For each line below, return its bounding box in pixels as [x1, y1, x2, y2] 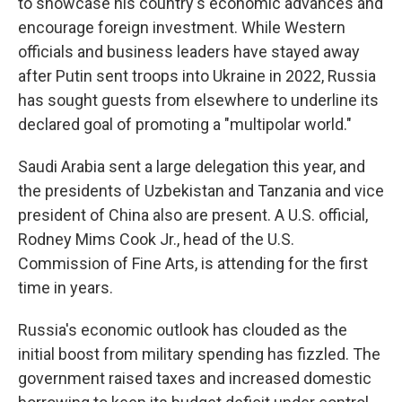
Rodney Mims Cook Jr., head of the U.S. [18, 230, 294, 249]
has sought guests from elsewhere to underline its [18, 91, 379, 109]
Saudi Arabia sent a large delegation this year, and [18, 157, 365, 176]
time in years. [18, 278, 113, 297]
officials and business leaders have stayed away [18, 42, 360, 61]
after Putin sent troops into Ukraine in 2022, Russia [18, 66, 376, 85]
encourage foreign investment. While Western [18, 18, 345, 37]
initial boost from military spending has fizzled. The [18, 345, 380, 363]
